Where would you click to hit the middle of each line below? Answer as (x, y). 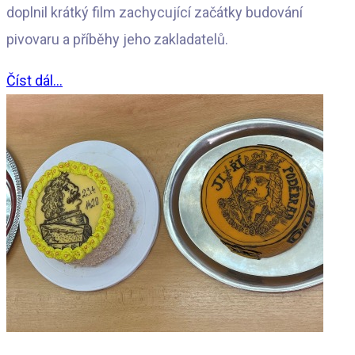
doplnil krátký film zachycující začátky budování (155, 13)
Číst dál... (34, 81)
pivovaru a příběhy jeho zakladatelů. (117, 40)
